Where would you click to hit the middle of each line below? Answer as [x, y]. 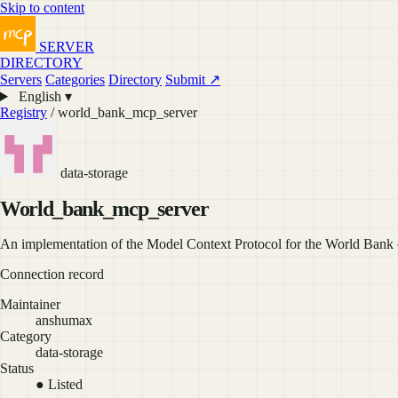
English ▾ [43, 96]
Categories [75, 80]
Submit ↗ [193, 80]
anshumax [64, 320]
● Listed [59, 384]
